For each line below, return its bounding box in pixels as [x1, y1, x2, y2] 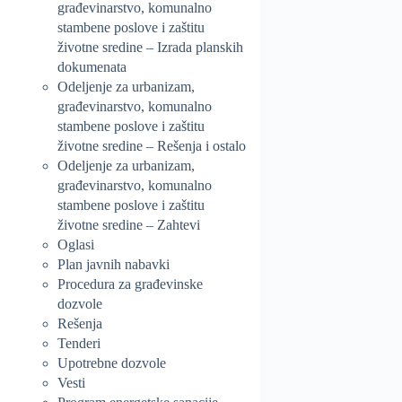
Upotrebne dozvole [57, 354, 166, 371]
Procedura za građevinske [57, 275, 203, 292]
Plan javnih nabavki [57, 256, 170, 272]
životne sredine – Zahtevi [57, 216, 200, 232]
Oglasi [57, 236, 94, 252]
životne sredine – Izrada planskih [57, 39, 243, 55]
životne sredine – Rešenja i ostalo [57, 137, 246, 153]
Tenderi [57, 335, 100, 351]
